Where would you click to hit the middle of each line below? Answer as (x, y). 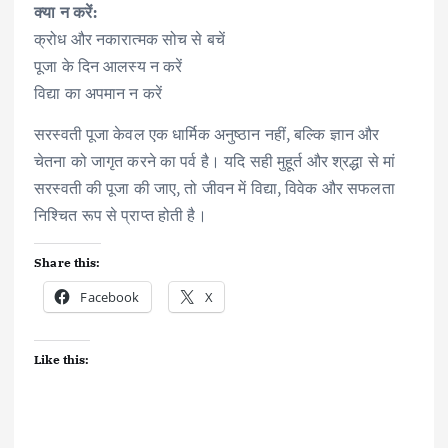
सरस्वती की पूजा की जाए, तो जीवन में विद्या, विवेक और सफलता (214, 187)
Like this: (62, 359)
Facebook (110, 296)
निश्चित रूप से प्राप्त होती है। (120, 214)
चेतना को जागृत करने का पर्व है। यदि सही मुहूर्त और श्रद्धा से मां (214, 160)
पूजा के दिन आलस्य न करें (108, 65)
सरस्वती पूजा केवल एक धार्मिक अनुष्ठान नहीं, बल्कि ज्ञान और (207, 133)
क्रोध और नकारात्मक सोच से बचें (130, 38)
